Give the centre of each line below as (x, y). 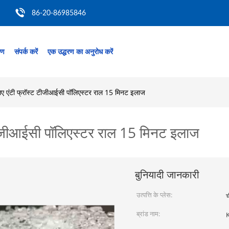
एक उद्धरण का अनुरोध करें (80, 51)
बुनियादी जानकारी (167, 175)
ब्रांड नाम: (148, 214)
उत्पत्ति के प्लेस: (154, 195)
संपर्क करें (26, 51)
